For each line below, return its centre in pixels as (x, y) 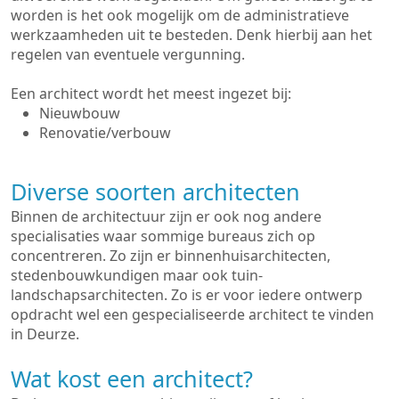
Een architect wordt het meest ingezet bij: (151, 94)
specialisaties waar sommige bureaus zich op (163, 236)
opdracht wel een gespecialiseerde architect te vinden (192, 314)
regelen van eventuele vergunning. (128, 54)
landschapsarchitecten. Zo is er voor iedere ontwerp (187, 295)
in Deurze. (45, 334)
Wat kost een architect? (132, 379)
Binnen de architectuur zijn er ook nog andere (166, 216)
